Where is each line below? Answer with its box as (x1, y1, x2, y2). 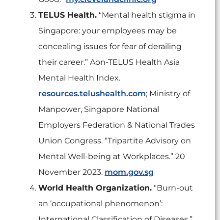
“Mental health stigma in (97, 10, 195, 20)
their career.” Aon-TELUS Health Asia (38, 57, 180, 67)
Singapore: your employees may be (38, 26, 177, 36)
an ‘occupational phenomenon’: (38, 199, 163, 209)
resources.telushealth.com (38, 89, 146, 99)
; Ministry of (146, 89, 190, 99)
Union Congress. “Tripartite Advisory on (38, 136, 191, 146)
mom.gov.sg (105, 167, 154, 177)
